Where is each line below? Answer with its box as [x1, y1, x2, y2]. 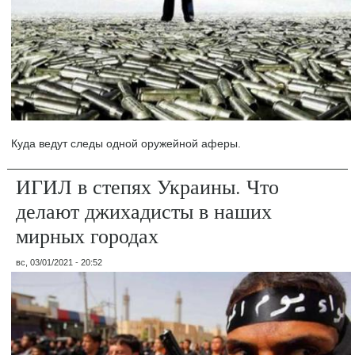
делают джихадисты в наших [16, 197, 273, 225]
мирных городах [16, 222, 159, 250]
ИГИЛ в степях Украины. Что [16, 173, 280, 200]
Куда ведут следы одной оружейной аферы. [11, 137, 242, 151]
